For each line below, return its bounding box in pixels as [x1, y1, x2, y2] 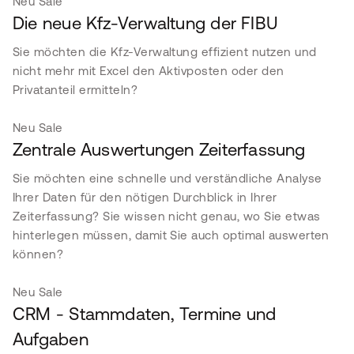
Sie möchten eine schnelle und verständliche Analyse [13, 171, 322, 185]
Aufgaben [13, 330, 88, 349]
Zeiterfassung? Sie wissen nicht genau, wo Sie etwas [13, 209, 321, 223]
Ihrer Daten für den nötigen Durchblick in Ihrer [13, 190, 277, 204]
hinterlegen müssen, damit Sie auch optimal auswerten [13, 228, 330, 242]
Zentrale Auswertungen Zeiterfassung [13, 140, 306, 160]
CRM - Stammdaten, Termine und [13, 304, 277, 324]
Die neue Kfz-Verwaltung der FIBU [13, 13, 279, 33]
